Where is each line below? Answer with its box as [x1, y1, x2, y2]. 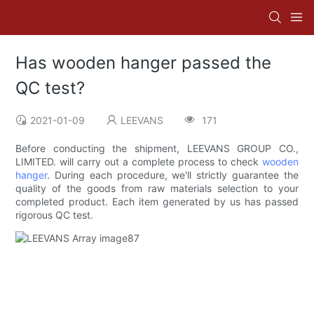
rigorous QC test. [15, 209, 94, 221]
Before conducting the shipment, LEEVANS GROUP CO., [15, 142, 299, 155]
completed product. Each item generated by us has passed [15, 196, 299, 208]
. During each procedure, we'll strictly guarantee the [47, 169, 299, 182]
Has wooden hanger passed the [15, 53, 272, 74]
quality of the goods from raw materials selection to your [15, 182, 299, 195]
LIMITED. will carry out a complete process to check [15, 156, 262, 168]
